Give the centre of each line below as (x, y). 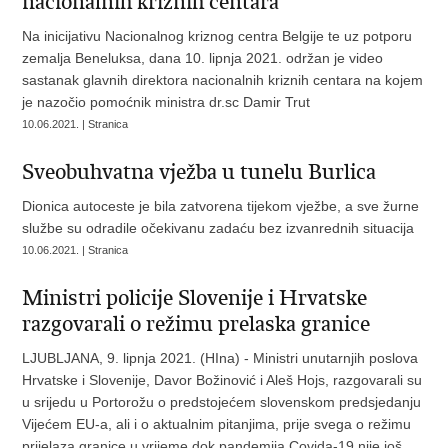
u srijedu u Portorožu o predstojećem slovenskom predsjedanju (222, 402)
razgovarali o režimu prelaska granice (196, 324)
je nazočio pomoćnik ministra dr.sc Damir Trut (166, 102)
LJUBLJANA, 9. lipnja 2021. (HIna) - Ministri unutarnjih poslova (220, 358)
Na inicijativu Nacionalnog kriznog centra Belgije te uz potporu (217, 36)
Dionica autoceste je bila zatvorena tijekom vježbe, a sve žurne (221, 206)
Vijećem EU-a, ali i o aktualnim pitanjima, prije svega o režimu (217, 424)
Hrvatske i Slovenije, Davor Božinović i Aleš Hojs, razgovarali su (222, 380)
